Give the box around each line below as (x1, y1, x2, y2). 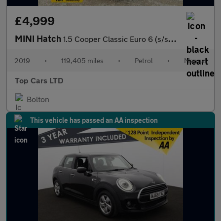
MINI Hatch (15, 33, 63, 44)
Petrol (135, 56, 153, 65)
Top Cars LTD (15, 75, 64, 85)
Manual (184, 56, 207, 65)
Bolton (27, 94, 49, 104)
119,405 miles (61, 56, 104, 65)
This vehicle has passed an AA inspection (30, 116, 158, 124)
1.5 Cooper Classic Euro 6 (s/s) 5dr (63, 34, 168, 43)
